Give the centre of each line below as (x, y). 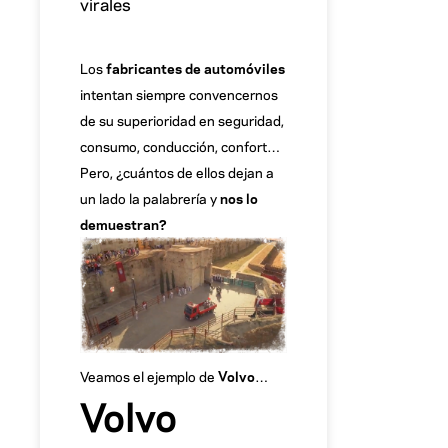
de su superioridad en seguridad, (182, 119)
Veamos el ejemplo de (149, 376)
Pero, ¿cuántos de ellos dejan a (177, 171)
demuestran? (123, 223)
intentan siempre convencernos (179, 93)
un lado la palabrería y (150, 197)
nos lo (239, 197)
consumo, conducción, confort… (180, 145)
